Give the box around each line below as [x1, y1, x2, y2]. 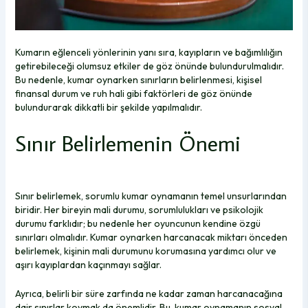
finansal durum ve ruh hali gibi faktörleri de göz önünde [14, 87, 252, 100]
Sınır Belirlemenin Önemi [14, 128, 241, 157]
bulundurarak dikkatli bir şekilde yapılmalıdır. [14, 101, 202, 114]
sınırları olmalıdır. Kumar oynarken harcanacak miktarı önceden [14, 230, 287, 243]
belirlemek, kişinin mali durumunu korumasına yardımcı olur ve [14, 244, 276, 257]
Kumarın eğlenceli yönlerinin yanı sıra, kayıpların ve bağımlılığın [14, 46, 283, 59]
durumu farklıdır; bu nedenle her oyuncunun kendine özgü [14, 217, 261, 230]
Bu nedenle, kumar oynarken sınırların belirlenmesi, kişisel [14, 74, 262, 87]
